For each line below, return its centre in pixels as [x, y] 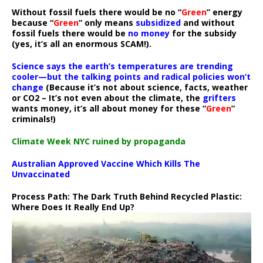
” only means [107, 23]
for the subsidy [203, 33]
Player [23, 231]
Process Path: [42, 197]
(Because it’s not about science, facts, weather [146, 87]
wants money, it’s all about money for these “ [109, 109]
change [28, 87]
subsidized [158, 23]
